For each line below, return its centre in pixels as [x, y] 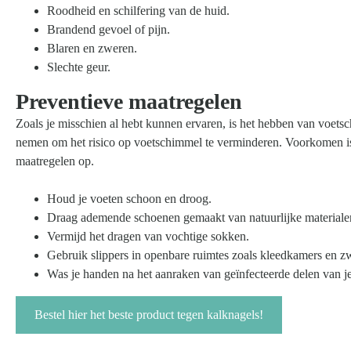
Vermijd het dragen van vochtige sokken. [148, 236]
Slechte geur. [79, 67]
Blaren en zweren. [92, 48]
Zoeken [237, 23]
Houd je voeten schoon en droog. [129, 198]
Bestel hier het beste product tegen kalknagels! [149, 314]
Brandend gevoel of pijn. [109, 29]
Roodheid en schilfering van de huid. [138, 10]
